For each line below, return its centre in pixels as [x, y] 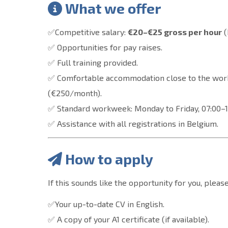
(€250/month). [75, 93]
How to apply [109, 159]
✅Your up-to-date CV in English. [106, 204]
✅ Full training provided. [93, 62]
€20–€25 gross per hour [175, 32]
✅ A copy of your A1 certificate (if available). [129, 219]
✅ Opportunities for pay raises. [105, 47]
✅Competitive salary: [88, 32]
